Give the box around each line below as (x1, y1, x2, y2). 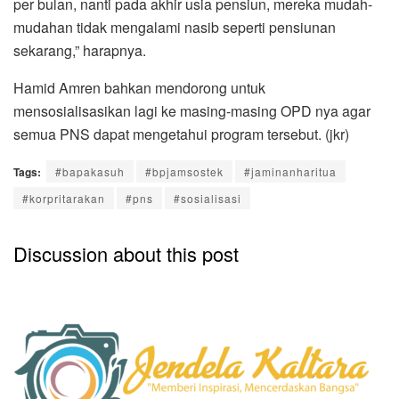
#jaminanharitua (244, 163, 337, 179)
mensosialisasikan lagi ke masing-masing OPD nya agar (13, 100, 370, 121)
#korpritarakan (22, 190, 105, 206)
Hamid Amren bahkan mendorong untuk (13, 77, 265, 98)
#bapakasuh (55, 163, 125, 179)
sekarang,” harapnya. (13, 39, 146, 61)
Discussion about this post (13, 239, 239, 267)
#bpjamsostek (145, 163, 224, 179)
